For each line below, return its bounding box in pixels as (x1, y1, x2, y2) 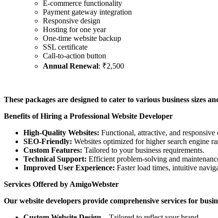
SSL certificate (43, 43, 88, 52)
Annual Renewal (43, 62, 98, 71)
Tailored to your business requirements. (82, 146, 204, 155)
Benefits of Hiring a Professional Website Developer (4, 112, 173, 121)
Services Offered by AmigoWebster (4, 180, 119, 189)
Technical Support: (23, 155, 87, 163)
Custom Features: (23, 146, 82, 155)
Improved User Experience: (23, 163, 115, 172)
